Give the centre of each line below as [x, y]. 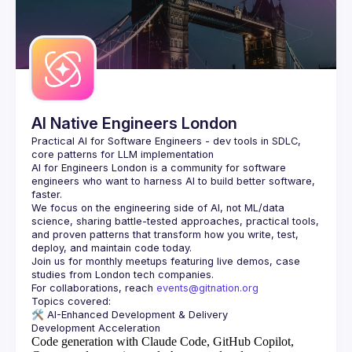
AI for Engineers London [89, 168]
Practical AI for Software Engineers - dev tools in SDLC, [166, 141]
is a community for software [216, 168]
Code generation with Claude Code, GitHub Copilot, [163, 341]
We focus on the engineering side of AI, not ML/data [158, 208]
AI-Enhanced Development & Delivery [137, 315]
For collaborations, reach [94, 288]
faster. [47, 194]
